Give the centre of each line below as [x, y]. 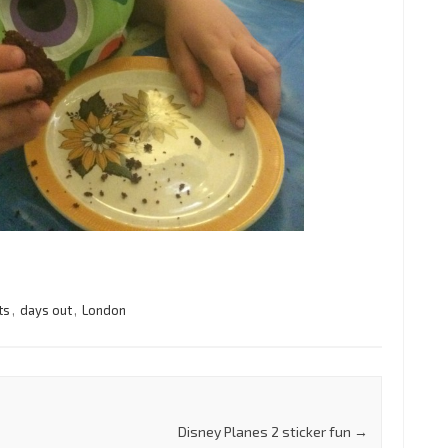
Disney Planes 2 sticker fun [265, 432]
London [103, 309]
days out [45, 309]
